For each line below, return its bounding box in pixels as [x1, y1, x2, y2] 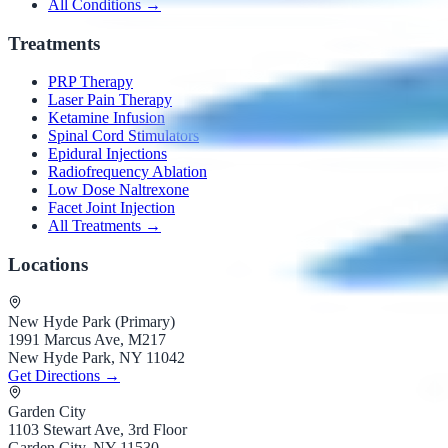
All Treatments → [48, 217, 161, 235]
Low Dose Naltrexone [48, 181, 189, 199]
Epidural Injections [48, 145, 167, 163]
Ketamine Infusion [48, 109, 165, 127]
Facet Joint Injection [48, 199, 175, 217]
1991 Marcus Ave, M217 [8, 330, 166, 348]
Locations [8, 254, 88, 276]
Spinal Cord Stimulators [48, 127, 199, 145]
